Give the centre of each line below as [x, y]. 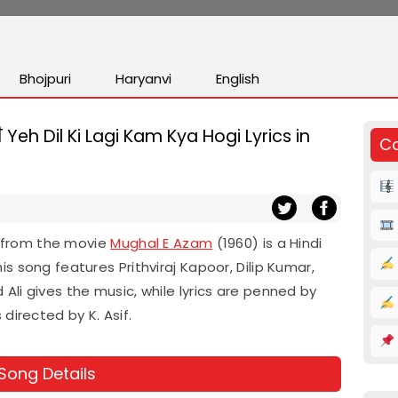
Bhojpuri [45, 79]
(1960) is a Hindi [267, 243]
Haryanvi [143, 79]
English [238, 79]
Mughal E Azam [162, 243]
